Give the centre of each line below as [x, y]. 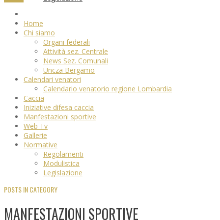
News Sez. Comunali [76, 61]
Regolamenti [63, 154]
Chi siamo [39, 33]
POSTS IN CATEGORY [31, 189]
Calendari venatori [52, 79]
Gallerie [35, 135]
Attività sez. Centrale [76, 51]
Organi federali [67, 42]
